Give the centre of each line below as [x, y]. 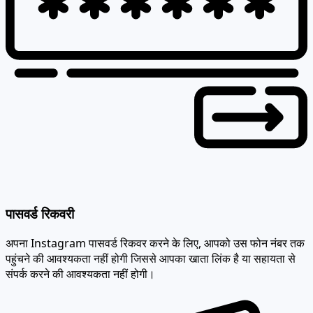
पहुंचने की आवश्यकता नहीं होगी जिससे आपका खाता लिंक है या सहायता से [151, 243]
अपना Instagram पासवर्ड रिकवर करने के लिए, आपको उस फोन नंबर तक [155, 228]
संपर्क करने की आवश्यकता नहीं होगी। [80, 259]
